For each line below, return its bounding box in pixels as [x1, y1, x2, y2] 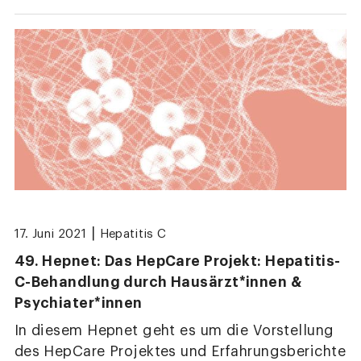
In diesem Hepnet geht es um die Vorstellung [14, 324, 334, 338]
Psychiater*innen [14, 296, 143, 311]
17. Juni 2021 [14, 227, 87, 240]
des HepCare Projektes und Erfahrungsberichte [14, 345, 346, 359]
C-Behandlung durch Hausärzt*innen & [14, 275, 302, 290]
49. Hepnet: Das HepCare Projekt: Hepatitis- [14, 254, 341, 269]
